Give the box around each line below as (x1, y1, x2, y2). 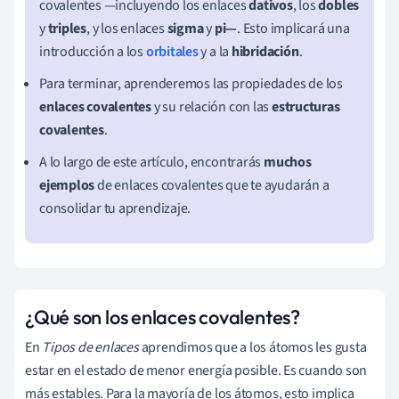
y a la (200, 41, 232, 61)
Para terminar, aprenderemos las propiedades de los (39, 73, 343, 94)
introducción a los (39, 41, 146, 61)
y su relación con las (151, 96, 272, 117)
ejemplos (39, 175, 95, 195)
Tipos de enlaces (42, 337, 139, 357)
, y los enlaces (86, 18, 167, 38)
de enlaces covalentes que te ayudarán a (94, 175, 330, 195)
